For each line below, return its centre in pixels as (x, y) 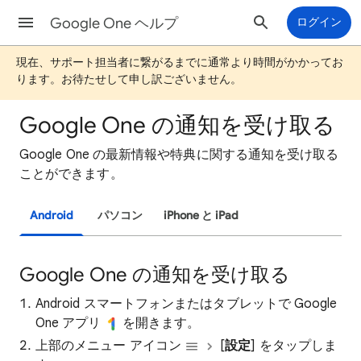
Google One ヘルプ (114, 23)
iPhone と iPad (201, 216)
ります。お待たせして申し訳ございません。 (129, 79)
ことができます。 (71, 174)
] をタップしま (294, 346)
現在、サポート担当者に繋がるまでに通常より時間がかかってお (180, 62)
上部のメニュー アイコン (110, 346)
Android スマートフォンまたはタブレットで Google (187, 304)
